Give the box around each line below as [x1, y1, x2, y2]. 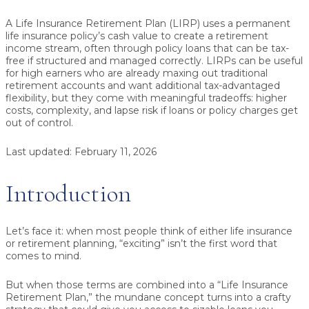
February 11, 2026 [72, 146, 157, 159]
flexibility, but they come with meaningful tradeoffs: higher [6, 92, 287, 105]
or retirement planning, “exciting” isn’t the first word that [6, 237, 277, 250]
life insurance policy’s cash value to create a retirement [6, 30, 268, 43]
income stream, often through [6, 42, 155, 55]
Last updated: [6, 146, 72, 159]
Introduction [6, 179, 131, 209]
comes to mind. [6, 250, 81, 263]
